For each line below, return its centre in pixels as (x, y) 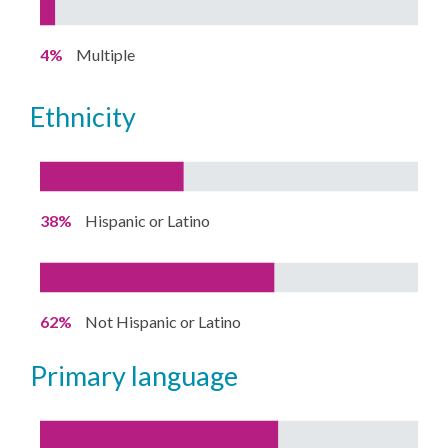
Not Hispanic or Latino (163, 321)
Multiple (106, 54)
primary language (143, 375)
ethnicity (91, 116)
